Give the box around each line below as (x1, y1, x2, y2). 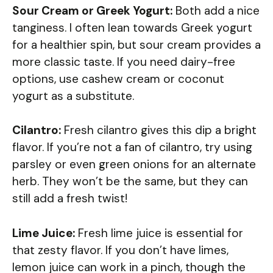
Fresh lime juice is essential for (75, 225, 243, 241)
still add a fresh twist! (12, 191, 127, 207)
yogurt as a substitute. (12, 88, 134, 104)
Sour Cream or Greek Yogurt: (12, 2, 172, 18)
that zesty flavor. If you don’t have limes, (12, 242, 229, 258)
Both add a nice (172, 2, 260, 18)
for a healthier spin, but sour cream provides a (12, 37, 261, 52)
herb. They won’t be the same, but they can (12, 174, 248, 190)
